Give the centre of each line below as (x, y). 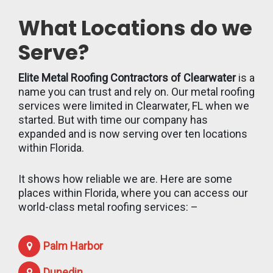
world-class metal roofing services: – (108, 207)
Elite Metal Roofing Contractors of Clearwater (127, 77)
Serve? (54, 52)
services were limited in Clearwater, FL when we (134, 105)
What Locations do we (135, 28)
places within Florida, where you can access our (133, 193)
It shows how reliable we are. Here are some (125, 179)
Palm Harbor (73, 246)
